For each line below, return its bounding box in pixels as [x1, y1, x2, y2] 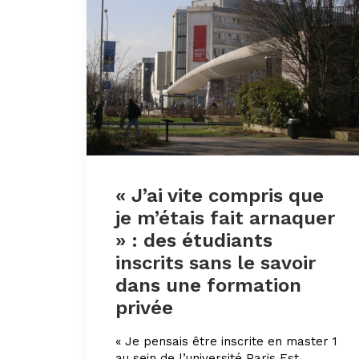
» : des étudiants [115, 229, 272, 252]
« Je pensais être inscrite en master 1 [115, 334, 337, 349]
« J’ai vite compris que [115, 184, 324, 208]
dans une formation [115, 274, 301, 297]
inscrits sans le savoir [115, 252, 316, 275]
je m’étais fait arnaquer [115, 207, 335, 230]
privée [115, 296, 173, 320]
